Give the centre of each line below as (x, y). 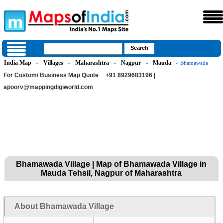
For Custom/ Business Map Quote (51, 75)
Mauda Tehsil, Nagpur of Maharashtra (111, 173)
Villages (54, 63)
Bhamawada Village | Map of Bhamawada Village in (111, 164)
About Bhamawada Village (64, 206)
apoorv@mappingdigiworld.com (49, 87)
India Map (18, 63)
